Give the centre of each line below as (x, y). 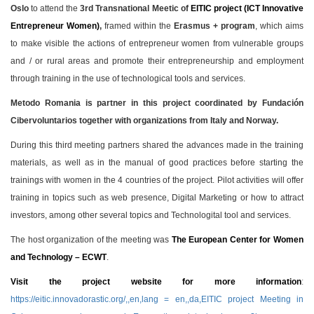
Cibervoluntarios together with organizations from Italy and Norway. (144, 121)
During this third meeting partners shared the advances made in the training (157, 145)
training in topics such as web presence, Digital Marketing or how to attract (157, 198)
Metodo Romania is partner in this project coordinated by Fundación (157, 103)
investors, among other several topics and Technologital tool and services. (151, 216)
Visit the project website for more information (156, 282)
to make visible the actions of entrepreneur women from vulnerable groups (157, 44)
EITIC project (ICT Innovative (247, 9)
